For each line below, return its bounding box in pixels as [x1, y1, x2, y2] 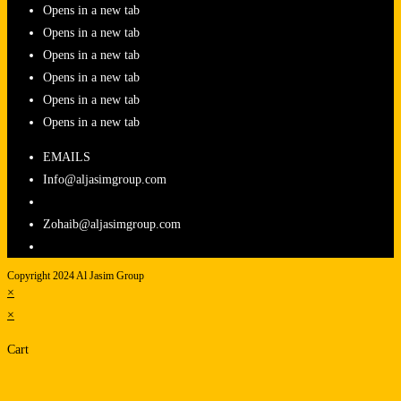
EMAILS [43, 150, 90, 165]
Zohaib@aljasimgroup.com [43, 218, 181, 232]
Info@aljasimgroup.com [43, 173, 166, 187]
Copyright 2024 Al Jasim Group [7, 269, 144, 283]
